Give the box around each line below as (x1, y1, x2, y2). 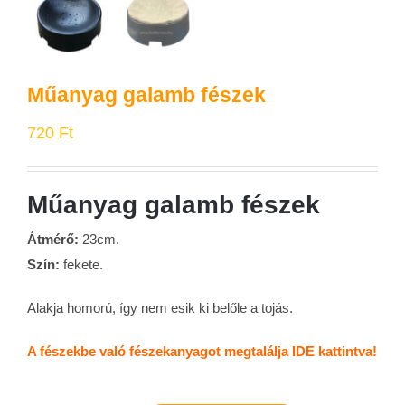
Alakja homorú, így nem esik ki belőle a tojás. (27, 299, 293, 316)
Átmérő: (27, 231, 79, 247)
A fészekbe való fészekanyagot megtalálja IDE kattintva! (27, 343, 377, 359)
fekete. (60, 256, 103, 272)
